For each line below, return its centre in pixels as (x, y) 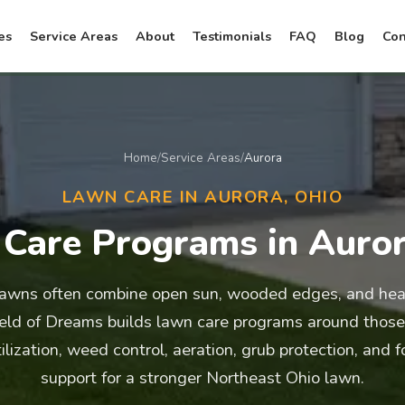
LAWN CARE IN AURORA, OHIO (202, 196)
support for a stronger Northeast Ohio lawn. (202, 377)
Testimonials (231, 36)
